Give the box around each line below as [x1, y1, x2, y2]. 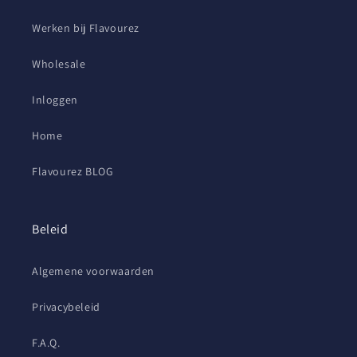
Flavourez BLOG [32, 164, 114, 178]
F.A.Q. [32, 335, 61, 350]
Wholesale [32, 57, 86, 71]
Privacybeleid [32, 300, 100, 314]
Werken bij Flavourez [32, 21, 139, 35]
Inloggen [32, 92, 78, 107]
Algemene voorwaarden [32, 264, 155, 278]
